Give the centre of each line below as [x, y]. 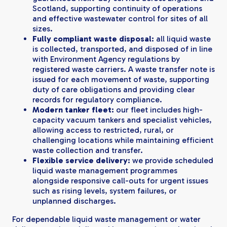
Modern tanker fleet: [73, 109]
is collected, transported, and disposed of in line [122, 49]
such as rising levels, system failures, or [105, 191]
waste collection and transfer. [88, 150]
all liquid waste [182, 39]
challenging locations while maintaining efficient [123, 140]
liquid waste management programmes [105, 170]
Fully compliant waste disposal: [93, 39]
